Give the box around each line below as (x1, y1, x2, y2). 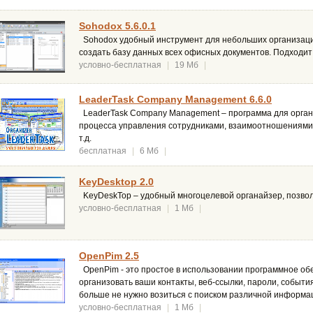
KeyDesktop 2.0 (79, 176, 154, 188)
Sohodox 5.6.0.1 (79, 20, 156, 32)
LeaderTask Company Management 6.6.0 (79, 94, 272, 105)
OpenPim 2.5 (79, 250, 139, 262)
